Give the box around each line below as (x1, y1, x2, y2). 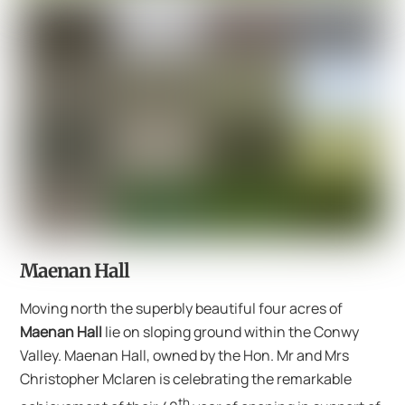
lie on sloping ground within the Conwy (102, 321, 360, 342)
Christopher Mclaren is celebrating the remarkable (20, 368, 353, 389)
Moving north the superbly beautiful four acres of (20, 297, 344, 318)
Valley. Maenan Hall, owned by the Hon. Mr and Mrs (20, 344, 350, 365)
